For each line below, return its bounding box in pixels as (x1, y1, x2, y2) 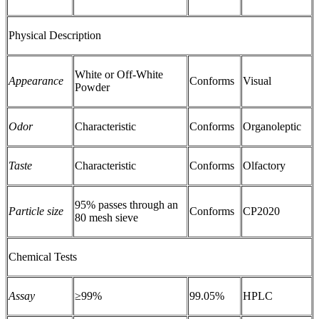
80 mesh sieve (75, 211, 138, 224)
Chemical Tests (9, 251, 77, 263)
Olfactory (243, 159, 286, 172)
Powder (75, 81, 110, 94)
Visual (243, 75, 271, 88)
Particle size (9, 205, 63, 218)
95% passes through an (75, 199, 178, 211)
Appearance (9, 75, 63, 88)
